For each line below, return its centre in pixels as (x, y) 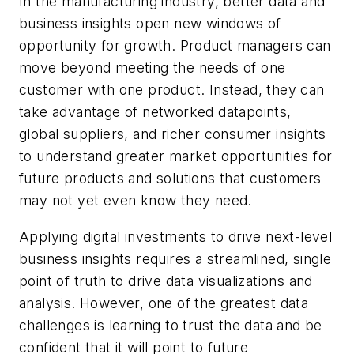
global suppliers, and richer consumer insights (173, 134)
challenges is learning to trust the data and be (171, 325)
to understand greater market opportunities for (176, 156)
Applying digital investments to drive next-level (176, 236)
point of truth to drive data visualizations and (166, 281)
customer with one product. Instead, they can (172, 90)
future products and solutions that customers (170, 179)
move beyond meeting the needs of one (153, 68)
